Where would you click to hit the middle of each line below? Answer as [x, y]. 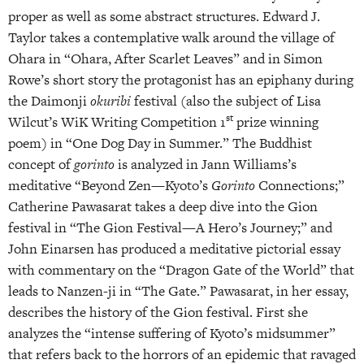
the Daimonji [49, 100]
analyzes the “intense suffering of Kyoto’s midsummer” [172, 333]
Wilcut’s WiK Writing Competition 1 [117, 121]
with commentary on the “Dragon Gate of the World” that [181, 269]
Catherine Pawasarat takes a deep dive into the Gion [163, 206]
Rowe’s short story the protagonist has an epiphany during [181, 79]
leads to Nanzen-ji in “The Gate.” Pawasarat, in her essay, [178, 290]
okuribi [110, 100]
